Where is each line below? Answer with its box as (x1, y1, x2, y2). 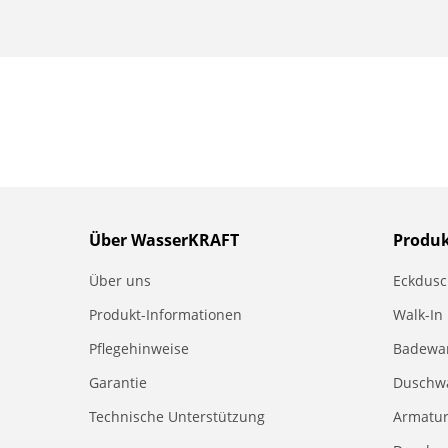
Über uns (89, 271, 151, 290)
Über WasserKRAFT (89, 229, 239, 251)
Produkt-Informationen (89, 305, 242, 324)
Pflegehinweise (89, 339, 189, 358)
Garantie (89, 373, 147, 392)
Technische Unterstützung (89, 407, 265, 426)
